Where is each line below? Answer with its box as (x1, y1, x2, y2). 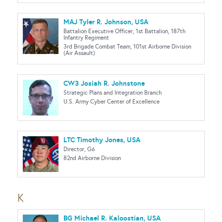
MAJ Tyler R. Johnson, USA (63, 17, 148, 26)
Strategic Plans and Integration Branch (63, 89, 162, 96)
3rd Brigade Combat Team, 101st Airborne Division (63, 43, 191, 50)
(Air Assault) (63, 50, 95, 56)
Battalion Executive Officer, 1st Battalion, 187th (63, 28, 185, 35)
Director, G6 (63, 146, 95, 153)
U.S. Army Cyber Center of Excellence (63, 98, 160, 105)
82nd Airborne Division (63, 155, 121, 162)
